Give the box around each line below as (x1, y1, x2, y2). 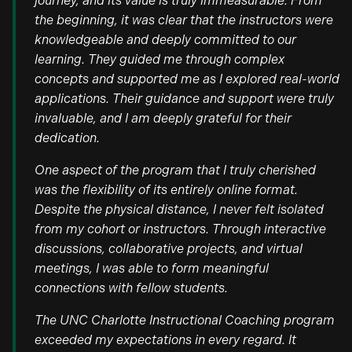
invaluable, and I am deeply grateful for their (35, 111, 291, 126)
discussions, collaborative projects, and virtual (35, 241, 302, 256)
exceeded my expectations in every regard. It (35, 332, 296, 347)
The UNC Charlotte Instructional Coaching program (35, 313, 335, 328)
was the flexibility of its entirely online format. (35, 182, 298, 197)
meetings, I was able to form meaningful (35, 261, 269, 276)
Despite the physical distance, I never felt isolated (35, 202, 324, 217)
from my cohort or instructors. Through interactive (35, 222, 326, 236)
